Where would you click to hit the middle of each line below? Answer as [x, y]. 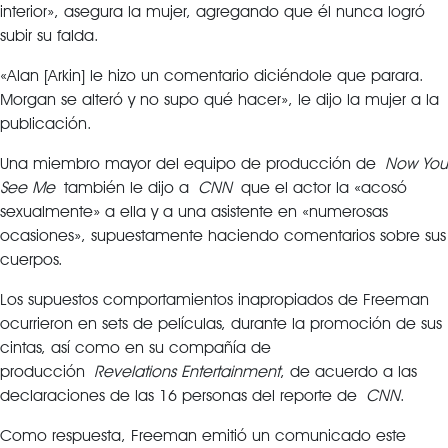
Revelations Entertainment [187, 371]
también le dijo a [126, 187]
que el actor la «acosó [319, 187]
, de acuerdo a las [348, 371]
